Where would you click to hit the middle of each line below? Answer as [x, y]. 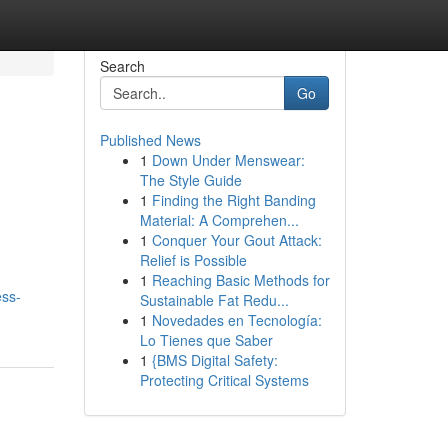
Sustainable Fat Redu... [214, 300]
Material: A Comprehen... [219, 220]
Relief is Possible [193, 260]
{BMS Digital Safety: [214, 360]
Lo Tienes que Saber [206, 340]
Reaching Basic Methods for [240, 280]
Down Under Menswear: [228, 160]
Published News [150, 140]
